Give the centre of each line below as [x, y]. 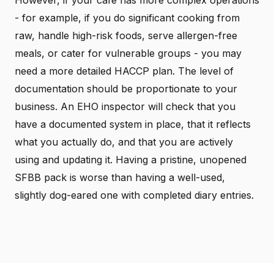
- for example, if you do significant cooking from [127, 17]
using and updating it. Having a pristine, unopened [131, 159]
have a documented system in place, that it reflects [133, 124]
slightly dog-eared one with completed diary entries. [134, 195]
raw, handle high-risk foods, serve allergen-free [126, 35]
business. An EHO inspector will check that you [125, 106]
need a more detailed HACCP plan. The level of [124, 71]
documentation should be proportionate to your [126, 88]
